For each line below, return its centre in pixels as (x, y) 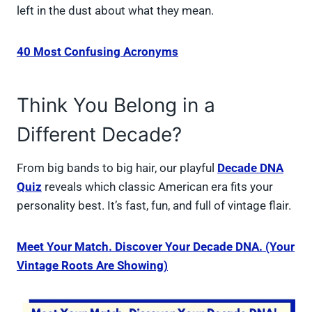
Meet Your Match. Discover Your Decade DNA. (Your (156, 247)
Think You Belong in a (116, 106)
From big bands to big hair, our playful (117, 168)
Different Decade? (99, 135)
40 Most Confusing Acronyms (97, 52)
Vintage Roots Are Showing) (92, 266)
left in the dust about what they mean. (115, 11)
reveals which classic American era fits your (157, 187)
